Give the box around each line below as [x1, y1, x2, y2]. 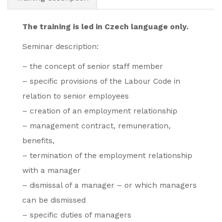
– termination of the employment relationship [22, 151, 192, 160]
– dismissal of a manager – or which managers [22, 181, 197, 190]
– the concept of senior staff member [22, 62, 163, 71]
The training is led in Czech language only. [22, 22, 188, 31]
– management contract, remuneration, [22, 121, 170, 130]
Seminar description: [22, 42, 99, 51]
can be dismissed [22, 196, 86, 205]
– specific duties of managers [22, 211, 131, 220]
